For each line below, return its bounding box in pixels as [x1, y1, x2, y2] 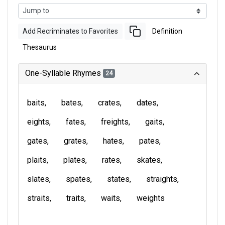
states [107, 174, 130, 184]
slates [27, 174, 49, 184]
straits [27, 193, 50, 203]
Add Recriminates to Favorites [23, 27, 118, 35]
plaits [27, 155, 47, 165]
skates [137, 155, 161, 165]
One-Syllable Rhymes [25, 68, 103, 78]
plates [63, 155, 85, 165]
